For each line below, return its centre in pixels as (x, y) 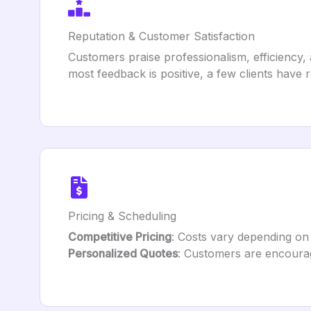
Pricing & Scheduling (122, 216)
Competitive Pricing (120, 237)
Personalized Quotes (123, 253)
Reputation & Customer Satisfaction (161, 36)
